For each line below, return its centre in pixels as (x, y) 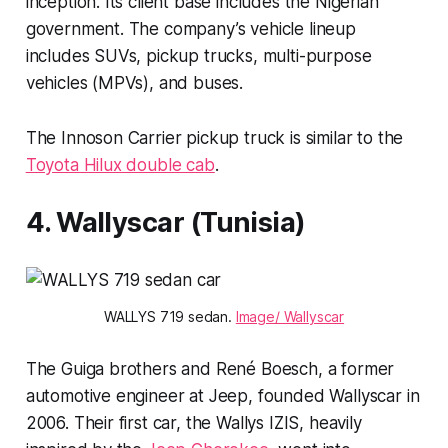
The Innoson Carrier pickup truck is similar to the (214, 137)
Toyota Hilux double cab (120, 164)
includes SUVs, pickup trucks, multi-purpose (198, 55)
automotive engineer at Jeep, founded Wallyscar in (222, 395)
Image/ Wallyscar (290, 316)
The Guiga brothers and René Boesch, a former (210, 368)
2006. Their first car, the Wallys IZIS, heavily (193, 422)
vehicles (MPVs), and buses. (134, 82)
